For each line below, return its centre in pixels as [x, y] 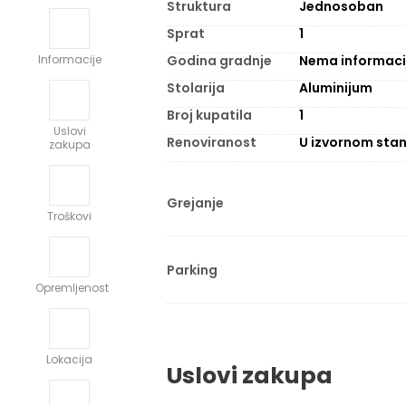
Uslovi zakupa [250, 376]
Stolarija [196, 88]
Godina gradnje [219, 61]
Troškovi [69, 217]
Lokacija [69, 360]
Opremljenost [72, 288]
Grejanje [195, 203]
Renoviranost [212, 142]
